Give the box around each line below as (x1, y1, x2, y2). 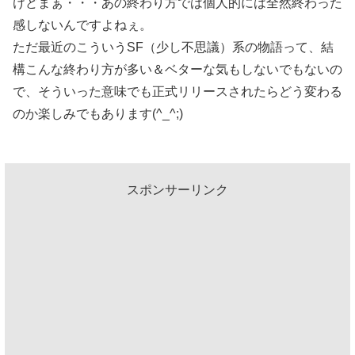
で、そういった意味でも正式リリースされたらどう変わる (13, 84, 342, 98)
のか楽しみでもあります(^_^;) (13, 106, 183, 120)
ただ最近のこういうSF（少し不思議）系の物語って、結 (13, 40, 334, 54)
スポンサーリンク (127, 182, 228, 197)
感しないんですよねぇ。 (13, 17, 152, 32)
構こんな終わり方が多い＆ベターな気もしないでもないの (13, 62, 342, 76)
